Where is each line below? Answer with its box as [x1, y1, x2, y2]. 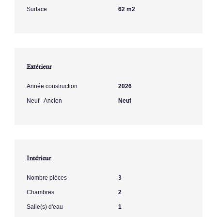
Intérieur [27, 153, 51, 162]
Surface [27, 5, 47, 13]
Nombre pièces [27, 174, 67, 181]
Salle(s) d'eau [27, 203, 63, 210]
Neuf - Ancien [27, 97, 62, 104]
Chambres [27, 188, 54, 196]
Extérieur [27, 61, 52, 71]
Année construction [27, 82, 77, 90]
